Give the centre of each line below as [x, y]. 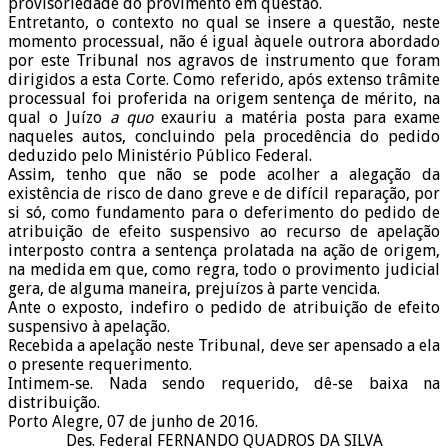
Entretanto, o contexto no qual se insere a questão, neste [224, 23]
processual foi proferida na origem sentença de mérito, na [224, 99]
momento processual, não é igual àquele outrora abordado [224, 42]
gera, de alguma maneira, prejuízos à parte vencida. [194, 289]
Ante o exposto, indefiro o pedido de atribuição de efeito [224, 308]
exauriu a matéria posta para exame [296, 118]
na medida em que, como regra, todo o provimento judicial [224, 270]
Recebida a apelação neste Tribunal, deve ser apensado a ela [224, 346]
